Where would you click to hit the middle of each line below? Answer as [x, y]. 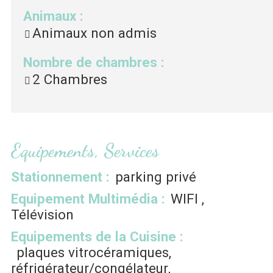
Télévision [42, 215]
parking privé [155, 177]
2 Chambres [70, 79]
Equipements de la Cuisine [95, 237]
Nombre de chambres [92, 62]
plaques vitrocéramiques [92, 253]
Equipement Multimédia [86, 199]
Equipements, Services [85, 151]
